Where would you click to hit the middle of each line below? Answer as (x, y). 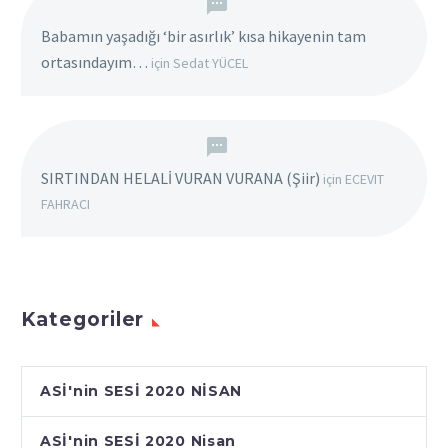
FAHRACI (65, 204)
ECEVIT (364, 179)
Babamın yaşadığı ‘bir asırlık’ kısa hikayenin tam (203, 36)
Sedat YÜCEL (210, 63)
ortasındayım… (94, 62)
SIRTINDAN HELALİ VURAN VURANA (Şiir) (180, 178)
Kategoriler (83, 320)
